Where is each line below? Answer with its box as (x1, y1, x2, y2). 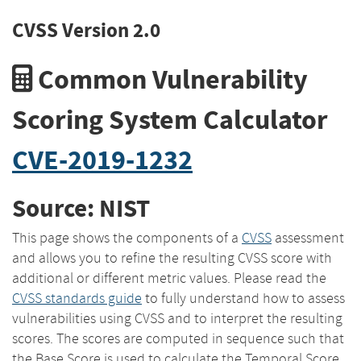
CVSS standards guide (12, 288, 142, 307)
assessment (272, 228, 344, 247)
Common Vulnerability (32, 60, 308, 98)
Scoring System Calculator (12, 101, 328, 138)
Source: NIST (12, 192, 150, 226)
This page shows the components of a (12, 228, 242, 247)
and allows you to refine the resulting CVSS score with (12, 248, 332, 267)
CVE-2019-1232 (12, 141, 193, 178)
